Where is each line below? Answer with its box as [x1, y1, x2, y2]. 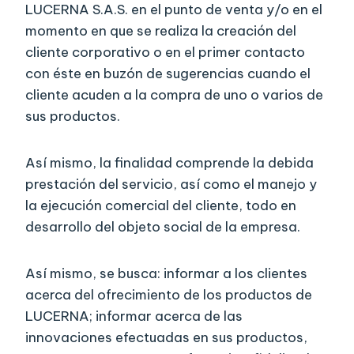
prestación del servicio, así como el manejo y [25, 175, 317, 194]
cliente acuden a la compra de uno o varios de [25, 86, 323, 104]
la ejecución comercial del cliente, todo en [25, 197, 296, 215]
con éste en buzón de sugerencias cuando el [25, 65, 311, 83]
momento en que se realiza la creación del [25, 22, 296, 40]
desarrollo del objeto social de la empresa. [25, 218, 300, 236]
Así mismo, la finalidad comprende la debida [25, 154, 314, 172]
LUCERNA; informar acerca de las [25, 307, 243, 326]
